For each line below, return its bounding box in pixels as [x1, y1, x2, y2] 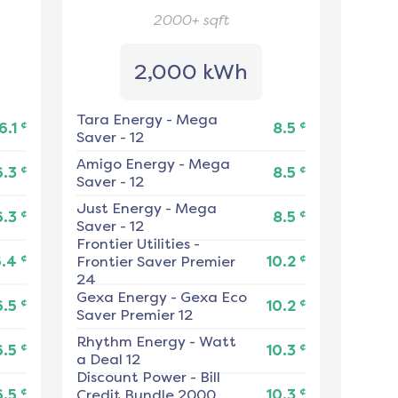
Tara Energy [76, 111, 163, 129]
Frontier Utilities [76, 235, 190, 253]
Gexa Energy [76, 289, 167, 306]
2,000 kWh [133, 60, 248, 85]
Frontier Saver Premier [76, 253, 235, 271]
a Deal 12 [76, 351, 140, 369]
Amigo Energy [76, 155, 175, 173]
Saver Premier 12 [76, 306, 193, 324]
